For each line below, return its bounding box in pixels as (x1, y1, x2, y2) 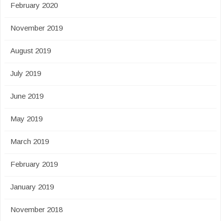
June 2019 (10, 92, 43, 100)
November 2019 (10, 24, 63, 32)
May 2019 (10, 114, 42, 123)
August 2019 (10, 46, 51, 55)
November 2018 (10, 205, 63, 214)
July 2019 (10, 69, 41, 77)
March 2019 (10, 137, 49, 146)
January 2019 (10, 183, 54, 191)
